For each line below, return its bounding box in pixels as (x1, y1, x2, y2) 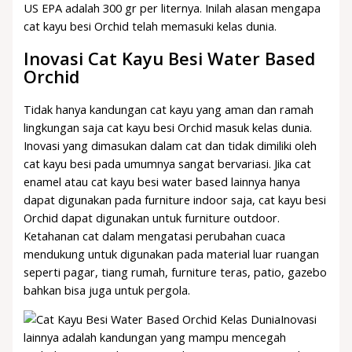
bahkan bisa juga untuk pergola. (24, 281, 191, 298)
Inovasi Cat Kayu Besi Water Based (24, 47, 316, 71)
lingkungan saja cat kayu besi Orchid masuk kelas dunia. (24, 119, 313, 135)
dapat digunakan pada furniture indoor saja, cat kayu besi (24, 191, 327, 207)
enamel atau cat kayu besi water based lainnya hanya (24, 173, 301, 189)
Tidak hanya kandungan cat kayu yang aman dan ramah (24, 101, 314, 117)
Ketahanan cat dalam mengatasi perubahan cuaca (24, 227, 286, 244)
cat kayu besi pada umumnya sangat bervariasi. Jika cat (24, 155, 312, 171)
